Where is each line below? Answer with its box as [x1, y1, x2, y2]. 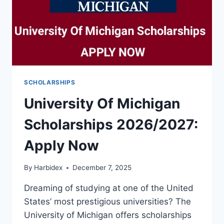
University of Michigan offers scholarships [24, 210, 191, 220]
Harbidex [34, 163, 63, 172]
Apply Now [24, 136, 99, 154]
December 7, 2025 [72, 163, 132, 172]
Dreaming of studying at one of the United [24, 183, 193, 193]
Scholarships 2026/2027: [24, 115, 198, 133]
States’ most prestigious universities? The [24, 196, 191, 207]
